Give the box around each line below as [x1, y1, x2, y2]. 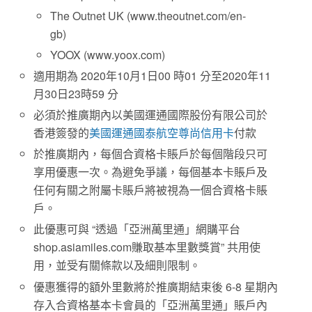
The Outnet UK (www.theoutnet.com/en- [50, 8, 247, 24]
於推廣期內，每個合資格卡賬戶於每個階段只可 [33, 146, 268, 162]
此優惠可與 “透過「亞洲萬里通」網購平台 [33, 221, 241, 237]
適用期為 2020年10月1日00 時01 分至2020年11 [33, 67, 272, 84]
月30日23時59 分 [33, 85, 119, 102]
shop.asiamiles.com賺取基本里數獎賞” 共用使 [33, 239, 261, 256]
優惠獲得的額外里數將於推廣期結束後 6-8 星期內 [33, 278, 279, 295]
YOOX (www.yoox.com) [50, 46, 166, 63]
